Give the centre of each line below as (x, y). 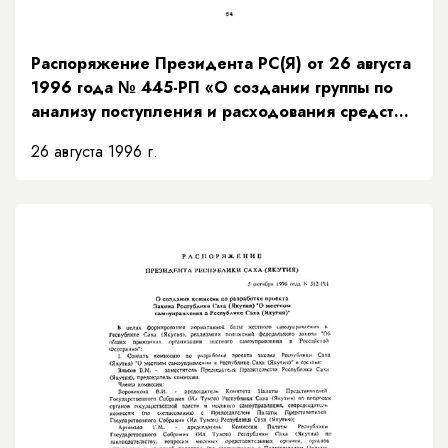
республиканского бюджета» (148, 135)
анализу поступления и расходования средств (216, 111)
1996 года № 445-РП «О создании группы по (212, 87)
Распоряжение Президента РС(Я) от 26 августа (221, 63)
